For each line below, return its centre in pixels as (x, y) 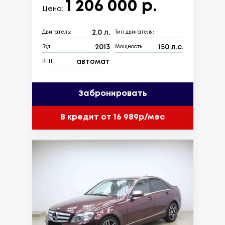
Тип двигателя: (135, 33)
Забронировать (113, 94)
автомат (93, 62)
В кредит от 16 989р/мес (113, 118)
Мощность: (129, 47)
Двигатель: (57, 33)
